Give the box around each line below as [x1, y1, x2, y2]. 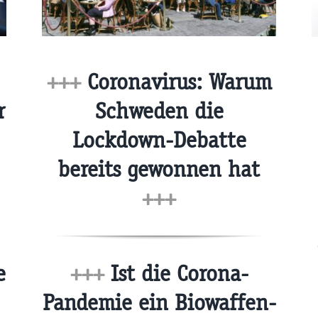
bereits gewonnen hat [58, 155, 260, 183]
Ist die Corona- [104, 259, 248, 287]
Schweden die [94, 97, 224, 125]
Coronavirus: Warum [80, 67, 272, 96]
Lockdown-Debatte [72, 126, 246, 154]
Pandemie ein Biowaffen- [42, 288, 276, 317]
